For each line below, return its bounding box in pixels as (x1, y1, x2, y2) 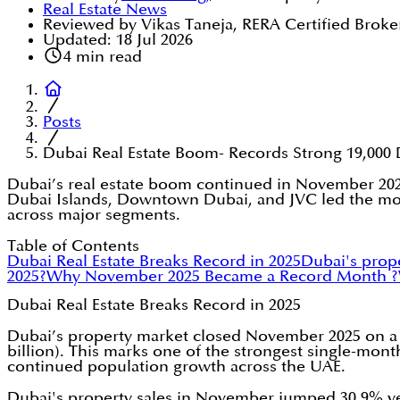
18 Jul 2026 (116, 32, 193, 48)
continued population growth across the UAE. (7, 359, 346, 375)
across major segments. (7, 207, 180, 223)
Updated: (43, 32, 112, 48)
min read (71, 49, 142, 65)
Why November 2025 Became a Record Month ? (46, 269, 398, 285)
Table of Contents (7, 238, 139, 254)
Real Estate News (43, 2, 167, 18)
